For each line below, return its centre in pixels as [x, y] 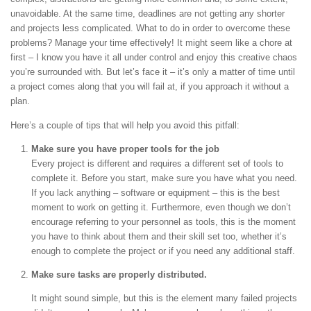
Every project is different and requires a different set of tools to [157, 163]
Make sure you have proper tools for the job [125, 149]
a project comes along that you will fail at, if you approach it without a [150, 87]
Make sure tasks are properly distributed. [119, 274]
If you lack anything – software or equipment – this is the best [155, 192]
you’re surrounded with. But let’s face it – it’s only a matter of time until [153, 72]
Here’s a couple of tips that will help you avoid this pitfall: [125, 125]
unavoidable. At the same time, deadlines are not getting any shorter [148, 14]
